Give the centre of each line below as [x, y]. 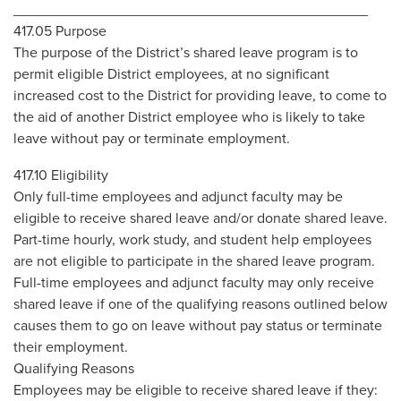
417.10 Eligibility [61, 175]
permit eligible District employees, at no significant [171, 74]
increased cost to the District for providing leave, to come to [200, 96]
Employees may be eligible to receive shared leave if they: [196, 390]
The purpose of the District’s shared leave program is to [186, 53]
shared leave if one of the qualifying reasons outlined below [200, 304]
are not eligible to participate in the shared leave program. [194, 261]
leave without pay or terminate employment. [154, 139]
